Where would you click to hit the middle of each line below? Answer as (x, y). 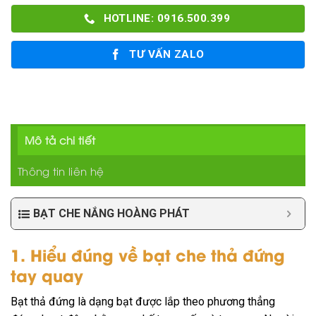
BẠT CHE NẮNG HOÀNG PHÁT (111, 214)
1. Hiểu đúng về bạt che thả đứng (148, 255)
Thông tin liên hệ (61, 171)
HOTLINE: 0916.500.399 (167, 19)
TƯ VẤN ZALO (167, 55)
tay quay (47, 275)
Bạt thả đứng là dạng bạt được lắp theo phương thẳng (143, 302)
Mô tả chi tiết (60, 140)
